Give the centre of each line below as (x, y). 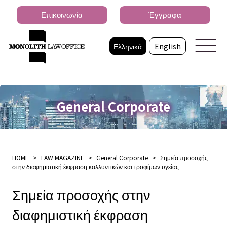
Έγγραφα (165, 15)
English (167, 46)
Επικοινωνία (62, 15)
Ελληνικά (128, 46)
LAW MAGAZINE (62, 157)
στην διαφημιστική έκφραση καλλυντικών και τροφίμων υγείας (95, 166)
